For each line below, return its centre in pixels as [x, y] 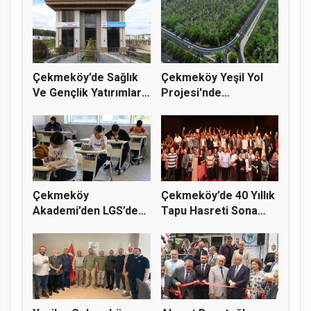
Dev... [47, 108]
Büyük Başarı [66, 226]
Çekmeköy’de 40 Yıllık [218, 195]
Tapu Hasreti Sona [209, 210]
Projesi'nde [191, 92]
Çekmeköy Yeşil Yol [212, 77]
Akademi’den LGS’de [85, 210]
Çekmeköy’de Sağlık [85, 77]
